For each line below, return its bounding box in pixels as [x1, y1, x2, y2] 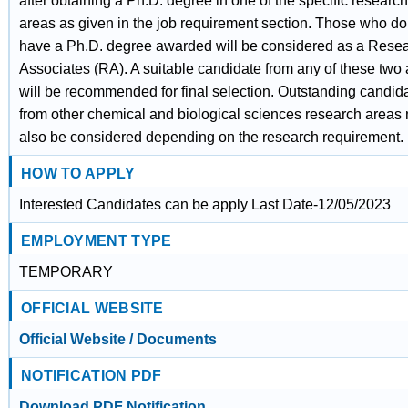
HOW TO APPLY [20, 166, 136, 181]
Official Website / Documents [18, 331, 217, 347]
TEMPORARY [18, 264, 113, 280]
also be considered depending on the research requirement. [18, 129, 403, 145]
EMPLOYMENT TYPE [20, 233, 172, 249]
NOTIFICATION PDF [20, 368, 162, 383]
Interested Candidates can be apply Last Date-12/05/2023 [18, 197, 391, 212]
